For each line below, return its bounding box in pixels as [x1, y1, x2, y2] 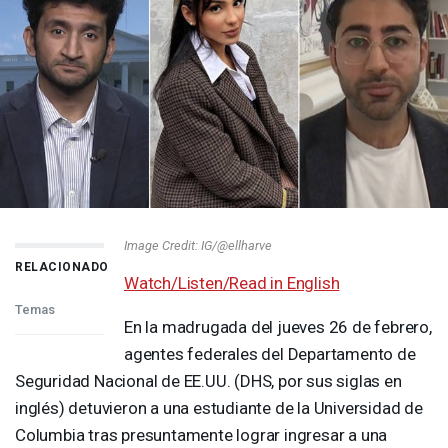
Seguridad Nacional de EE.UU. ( [15, 370, 241, 391]
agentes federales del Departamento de [124, 343, 416, 364]
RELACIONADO [15, 259, 109, 274]
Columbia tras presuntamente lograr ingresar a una [15, 424, 388, 445]
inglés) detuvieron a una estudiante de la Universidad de [15, 397, 423, 418]
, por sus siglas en [271, 370, 402, 391]
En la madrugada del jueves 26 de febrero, [124, 316, 432, 337]
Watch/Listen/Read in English [124, 272, 340, 293]
